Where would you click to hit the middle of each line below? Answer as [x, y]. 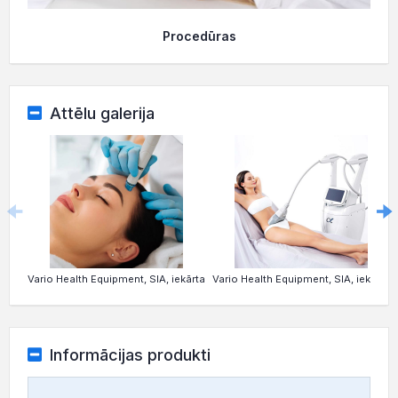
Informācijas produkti [130, 355]
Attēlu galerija [102, 113]
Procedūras [199, 36]
